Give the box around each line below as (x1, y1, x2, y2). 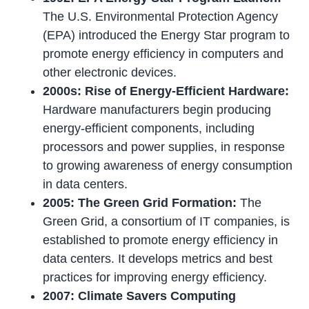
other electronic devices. (43, 65, 177, 79)
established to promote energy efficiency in (43, 232, 279, 247)
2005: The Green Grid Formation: (43, 195, 241, 210)
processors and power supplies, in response (43, 139, 286, 154)
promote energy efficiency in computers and (43, 46, 284, 61)
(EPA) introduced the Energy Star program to (43, 28, 290, 42)
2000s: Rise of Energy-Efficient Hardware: (43, 83, 290, 98)
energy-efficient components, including (43, 121, 255, 135)
